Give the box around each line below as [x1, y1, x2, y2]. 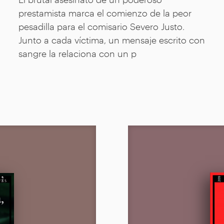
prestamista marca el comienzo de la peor [18, 6, 192, 19]
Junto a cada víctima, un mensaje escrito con [18, 33, 205, 46]
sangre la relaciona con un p [18, 47, 137, 59]
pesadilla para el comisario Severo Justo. [18, 20, 185, 32]
